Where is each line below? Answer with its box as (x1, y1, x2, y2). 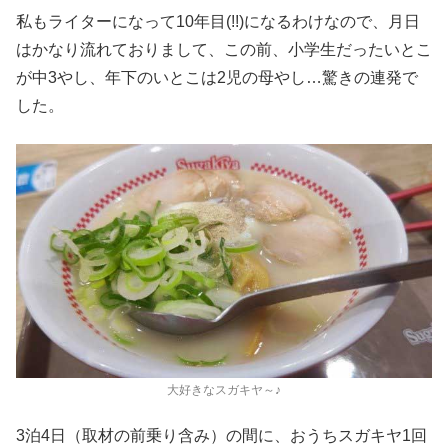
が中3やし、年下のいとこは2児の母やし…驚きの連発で (16, 69, 418, 87)
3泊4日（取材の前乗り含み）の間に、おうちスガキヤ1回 (16, 427, 427, 445)
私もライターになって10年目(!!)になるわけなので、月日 (16, 13, 420, 31)
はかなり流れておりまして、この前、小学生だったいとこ (16, 41, 432, 59)
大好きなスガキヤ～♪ (167, 383, 281, 398)
